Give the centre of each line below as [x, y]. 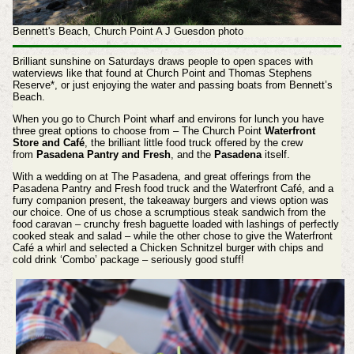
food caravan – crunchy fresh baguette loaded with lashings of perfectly [175, 224]
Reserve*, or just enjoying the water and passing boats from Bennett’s [172, 85]
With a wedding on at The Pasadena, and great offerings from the [161, 176]
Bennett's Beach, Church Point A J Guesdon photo [128, 32]
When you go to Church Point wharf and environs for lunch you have [168, 119]
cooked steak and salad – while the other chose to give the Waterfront [172, 235]
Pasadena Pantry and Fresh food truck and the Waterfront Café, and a [173, 188]
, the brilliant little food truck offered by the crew [193, 143]
